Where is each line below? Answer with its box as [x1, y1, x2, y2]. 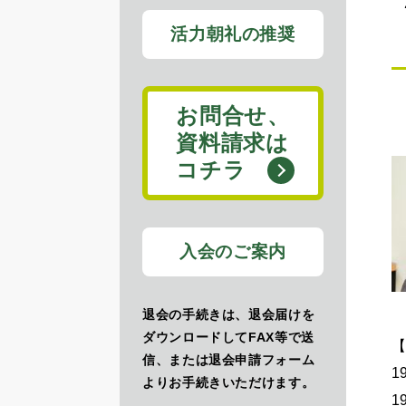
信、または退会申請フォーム [142, 353, 315, 367]
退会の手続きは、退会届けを [142, 307, 315, 322]
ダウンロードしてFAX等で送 [142, 330, 314, 344]
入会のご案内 [179, 242, 286, 261]
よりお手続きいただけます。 [142, 375, 315, 390]
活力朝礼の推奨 [170, 24, 295, 43]
